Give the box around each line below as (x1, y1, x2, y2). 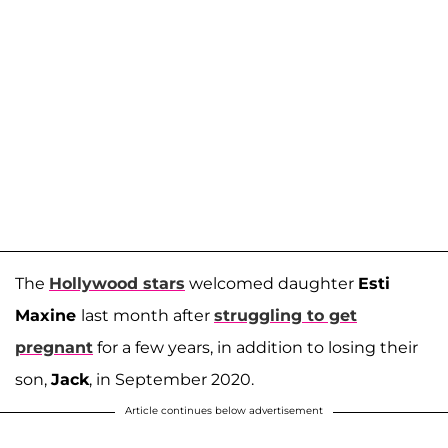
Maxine (15, 305, 81, 325)
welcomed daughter (185, 273, 358, 293)
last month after (81, 305, 214, 325)
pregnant (15, 337, 93, 357)
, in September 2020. (89, 369, 254, 389)
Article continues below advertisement (125, 403, 323, 417)
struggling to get (214, 305, 357, 325)
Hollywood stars (49, 273, 185, 293)
